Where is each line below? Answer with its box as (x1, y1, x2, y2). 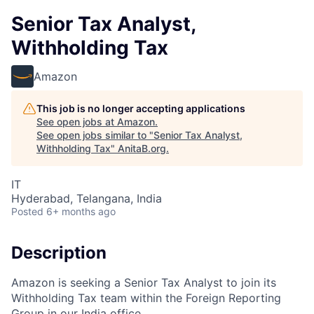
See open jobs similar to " (36, 129, 153, 141)
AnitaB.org (118, 142, 166, 154)
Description (11, 243, 107, 263)
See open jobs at (36, 116, 117, 128)
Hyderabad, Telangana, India (11, 191, 162, 205)
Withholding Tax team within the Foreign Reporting (11, 290, 281, 305)
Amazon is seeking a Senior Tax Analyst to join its (11, 275, 276, 289)
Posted (11, 205, 43, 217)
